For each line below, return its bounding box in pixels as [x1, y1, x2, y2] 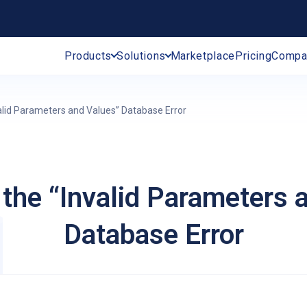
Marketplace [170, 49, 235, 62]
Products [64, 49, 112, 62]
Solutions [116, 49, 166, 62]
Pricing [234, 49, 272, 62]
